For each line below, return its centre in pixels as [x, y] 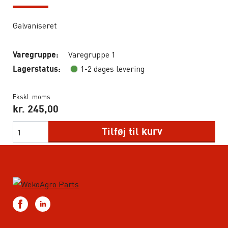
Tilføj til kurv [132, 131]
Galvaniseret [35, 25]
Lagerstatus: [37, 69]
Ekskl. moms [32, 96]
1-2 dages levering [112, 68]
